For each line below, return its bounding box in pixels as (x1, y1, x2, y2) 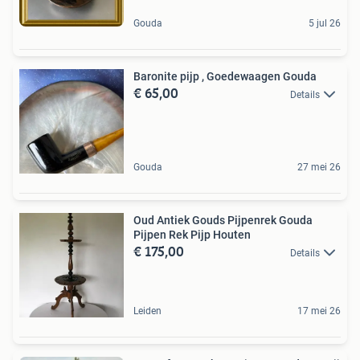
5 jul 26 (309, 17, 341, 29)
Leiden (133, 305, 162, 317)
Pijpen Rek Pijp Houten (133, 227, 251, 241)
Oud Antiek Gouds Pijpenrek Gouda (133, 213, 313, 227)
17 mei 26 (297, 305, 341, 317)
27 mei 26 (297, 161, 341, 173)
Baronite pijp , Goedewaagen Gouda (133, 69, 317, 83)
